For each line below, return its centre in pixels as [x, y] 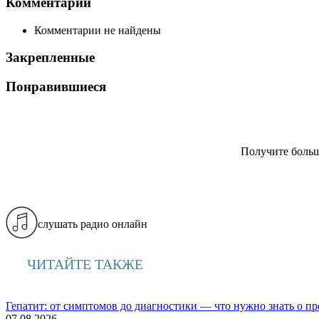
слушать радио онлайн [93, 224]
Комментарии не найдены [98, 30]
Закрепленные [50, 58]
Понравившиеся [56, 86]
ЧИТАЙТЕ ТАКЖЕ [85, 264]
